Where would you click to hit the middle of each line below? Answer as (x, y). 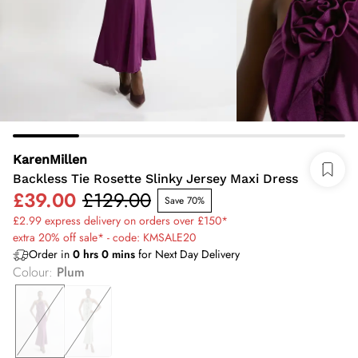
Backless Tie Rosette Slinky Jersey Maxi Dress (155, 179)
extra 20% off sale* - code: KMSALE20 (104, 237)
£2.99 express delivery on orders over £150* (120, 221)
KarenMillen (50, 159)
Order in (51, 254)
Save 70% (185, 201)
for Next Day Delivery (187, 254)
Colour (31, 272)
